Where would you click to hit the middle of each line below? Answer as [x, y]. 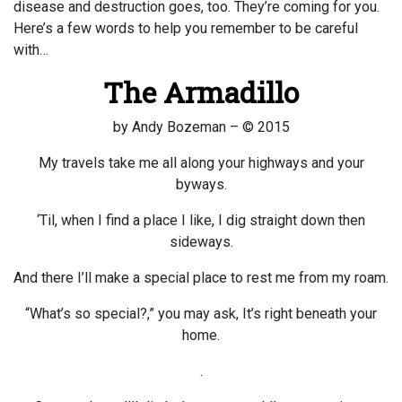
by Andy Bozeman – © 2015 [201, 127]
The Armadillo [201, 92]
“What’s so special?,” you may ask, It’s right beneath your [201, 314]
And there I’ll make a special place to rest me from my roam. [201, 278]
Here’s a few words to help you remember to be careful [186, 28]
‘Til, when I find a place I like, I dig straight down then [201, 220]
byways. [201, 184]
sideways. [201, 242]
